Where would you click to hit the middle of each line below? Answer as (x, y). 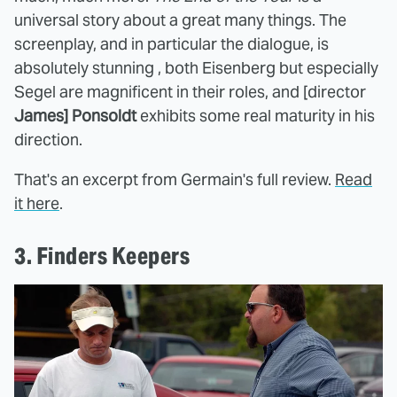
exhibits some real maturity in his (256, 115)
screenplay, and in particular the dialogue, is (171, 43)
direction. (48, 139)
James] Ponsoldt (75, 115)
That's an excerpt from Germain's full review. (175, 179)
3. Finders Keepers (102, 255)
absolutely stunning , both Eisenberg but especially (196, 67)
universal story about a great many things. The (180, 19)
